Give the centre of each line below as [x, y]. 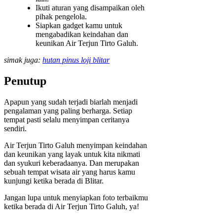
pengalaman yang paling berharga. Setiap [68, 111]
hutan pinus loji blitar [76, 60]
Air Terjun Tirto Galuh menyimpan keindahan [75, 146]
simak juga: [23, 60]
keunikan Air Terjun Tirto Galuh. [87, 43]
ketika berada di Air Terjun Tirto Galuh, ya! [72, 207]
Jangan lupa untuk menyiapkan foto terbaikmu [76, 198]
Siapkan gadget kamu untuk [79, 26]
